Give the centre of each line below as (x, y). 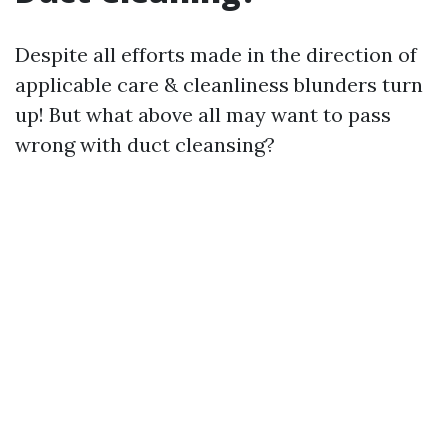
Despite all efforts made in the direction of (216, 54)
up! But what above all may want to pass (203, 114)
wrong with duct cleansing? (145, 144)
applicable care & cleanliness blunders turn (219, 84)
